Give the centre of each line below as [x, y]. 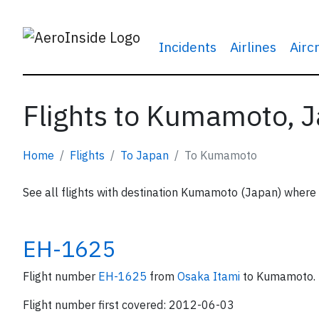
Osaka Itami [210, 276]
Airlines [253, 47]
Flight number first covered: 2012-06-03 [129, 305]
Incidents [187, 47]
